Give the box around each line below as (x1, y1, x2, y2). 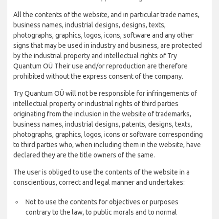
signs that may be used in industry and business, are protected (13, 42, 202, 49)
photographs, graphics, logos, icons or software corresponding (13, 131, 203, 138)
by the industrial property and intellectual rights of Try (13, 52, 177, 60)
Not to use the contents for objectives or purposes (25, 198, 178, 206)
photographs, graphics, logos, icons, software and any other (13, 31, 194, 39)
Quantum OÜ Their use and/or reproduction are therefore (13, 62, 188, 70)
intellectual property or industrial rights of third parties (13, 100, 178, 108)
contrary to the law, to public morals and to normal (25, 208, 177, 216)
